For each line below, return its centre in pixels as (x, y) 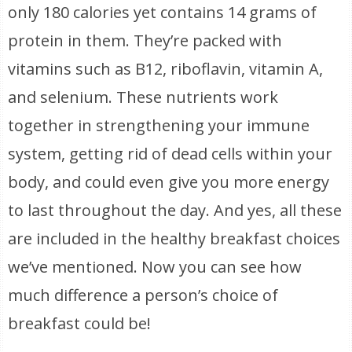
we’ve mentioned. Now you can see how (155, 267)
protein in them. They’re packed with (145, 40)
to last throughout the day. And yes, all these (175, 210)
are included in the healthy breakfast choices (174, 238)
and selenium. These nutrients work (143, 97)
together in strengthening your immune (159, 125)
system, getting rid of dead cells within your (170, 154)
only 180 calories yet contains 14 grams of (163, 12)
